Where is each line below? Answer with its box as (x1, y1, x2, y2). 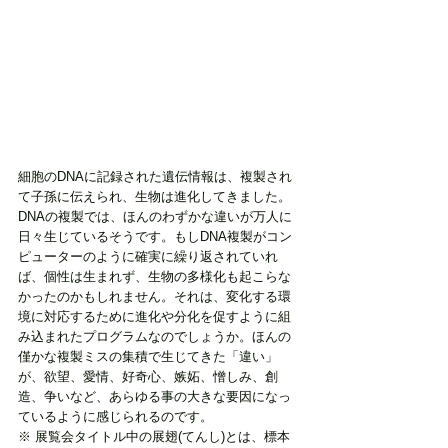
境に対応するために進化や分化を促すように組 (18, 309, 291, 325)
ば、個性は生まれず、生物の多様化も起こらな (18, 269, 291, 285)
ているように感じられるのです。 (18, 409, 213, 425)
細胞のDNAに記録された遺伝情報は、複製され (18, 169, 292, 185)
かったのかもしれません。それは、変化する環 (18, 289, 291, 305)
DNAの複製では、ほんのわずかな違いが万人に (18, 209, 292, 225)
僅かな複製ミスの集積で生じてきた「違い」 (18, 349, 278, 365)
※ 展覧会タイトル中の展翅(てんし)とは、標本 (18, 429, 290, 445)
